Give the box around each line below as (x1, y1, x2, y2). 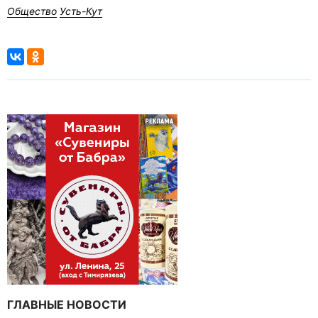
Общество (7, 5, 57, 18)
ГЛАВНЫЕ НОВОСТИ (7, 297, 126, 312)
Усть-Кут (60, 5, 102, 18)
